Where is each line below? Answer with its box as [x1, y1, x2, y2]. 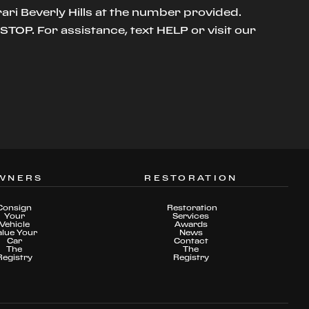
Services [172, 212, 210, 221]
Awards [174, 220, 208, 229]
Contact [173, 237, 208, 246]
